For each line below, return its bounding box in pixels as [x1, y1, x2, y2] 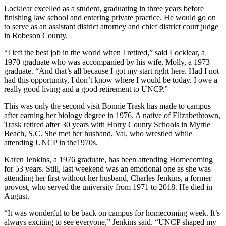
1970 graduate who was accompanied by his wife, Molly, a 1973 [4, 57, 210, 66]
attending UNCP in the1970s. [4, 138, 100, 147]
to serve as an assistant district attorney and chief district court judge [4, 22, 218, 31]
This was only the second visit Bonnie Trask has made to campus [4, 101, 211, 110]
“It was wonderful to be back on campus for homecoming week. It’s [4, 208, 220, 217]
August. [4, 191, 29, 200]
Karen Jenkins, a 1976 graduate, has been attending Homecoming [4, 155, 213, 164]
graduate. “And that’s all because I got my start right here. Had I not [4, 66, 219, 75]
